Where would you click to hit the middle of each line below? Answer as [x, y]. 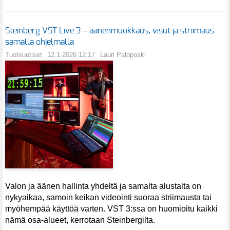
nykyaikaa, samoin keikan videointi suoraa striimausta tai [108, 198]
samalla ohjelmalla [40, 42]
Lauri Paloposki [123, 55]
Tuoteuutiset [24, 55]
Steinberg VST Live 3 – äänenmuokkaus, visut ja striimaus [110, 31]
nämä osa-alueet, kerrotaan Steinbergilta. [80, 220]
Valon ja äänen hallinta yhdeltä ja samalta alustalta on [103, 186]
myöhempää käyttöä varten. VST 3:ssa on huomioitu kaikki [111, 209]
